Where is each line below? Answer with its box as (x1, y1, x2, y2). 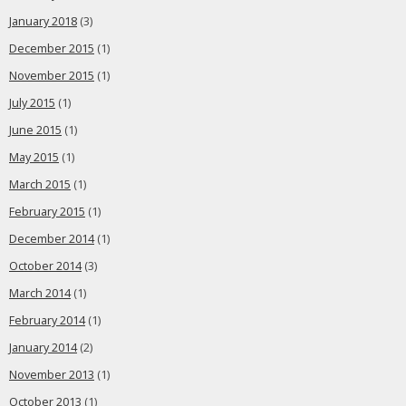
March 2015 (9, 177, 71, 192)
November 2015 (9, 68, 94, 83)
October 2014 (9, 258, 82, 274)
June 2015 (9, 122, 62, 138)
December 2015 (9, 41, 94, 56)
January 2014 (9, 340, 77, 355)
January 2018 (9, 14, 77, 29)
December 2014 (9, 231, 94, 246)
